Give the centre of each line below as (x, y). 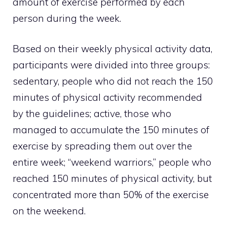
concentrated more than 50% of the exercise (111, 195)
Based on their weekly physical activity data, (112, 49)
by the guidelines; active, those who (92, 114)
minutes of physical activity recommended (107, 98)
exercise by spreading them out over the (102, 146)
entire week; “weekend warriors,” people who (112, 162)
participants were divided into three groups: (111, 65)
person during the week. (67, 18)
